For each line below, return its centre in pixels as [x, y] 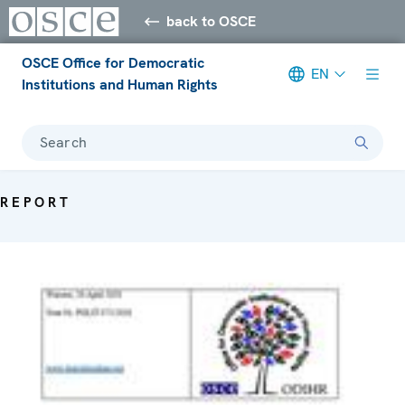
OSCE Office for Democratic [113, 62]
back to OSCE [212, 21]
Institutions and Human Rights [120, 84]
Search [63, 142]
